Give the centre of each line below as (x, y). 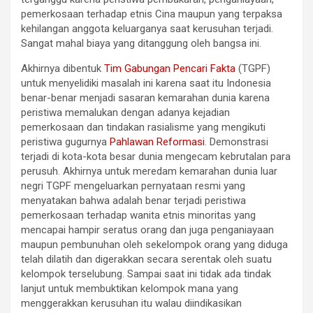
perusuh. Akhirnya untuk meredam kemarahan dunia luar (149, 171)
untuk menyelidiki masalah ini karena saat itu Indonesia (146, 83)
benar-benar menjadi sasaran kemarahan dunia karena (145, 98)
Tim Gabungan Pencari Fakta (170, 68)
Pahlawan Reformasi (157, 142)
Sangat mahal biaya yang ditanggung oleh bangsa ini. (141, 43)
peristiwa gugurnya (65, 142)
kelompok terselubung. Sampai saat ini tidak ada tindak (146, 274)
